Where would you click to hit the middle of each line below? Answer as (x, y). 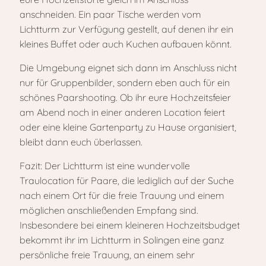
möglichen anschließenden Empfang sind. (109, 210)
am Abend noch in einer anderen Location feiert (122, 112)
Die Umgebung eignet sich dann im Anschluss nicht (128, 68)
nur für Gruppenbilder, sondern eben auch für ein (125, 83)
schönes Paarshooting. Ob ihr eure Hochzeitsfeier (125, 97)
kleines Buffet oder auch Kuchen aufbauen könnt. (126, 44)
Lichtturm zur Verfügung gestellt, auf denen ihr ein (126, 29)
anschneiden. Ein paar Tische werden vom (110, 14)
